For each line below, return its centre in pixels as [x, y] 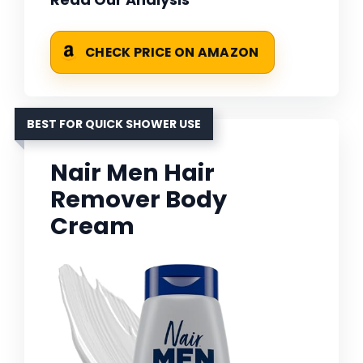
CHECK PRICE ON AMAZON [172, 53]
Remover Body [139, 200]
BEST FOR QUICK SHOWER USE [114, 124]
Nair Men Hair [132, 173]
